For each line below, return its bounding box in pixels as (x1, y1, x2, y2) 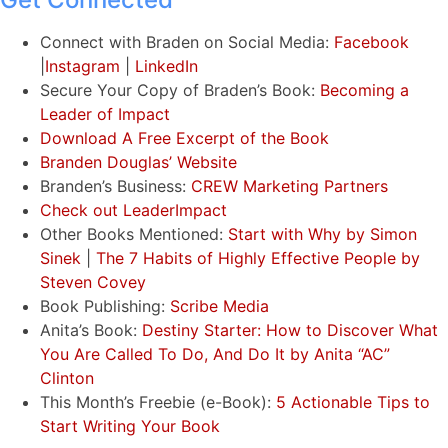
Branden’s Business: (40, 175, 191, 196)
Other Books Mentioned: (40, 223, 228, 244)
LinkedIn (135, 55, 198, 76)
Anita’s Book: (40, 319, 142, 340)
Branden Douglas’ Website (40, 151, 237, 172)
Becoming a (320, 79, 409, 100)
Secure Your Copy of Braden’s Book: (40, 79, 320, 100)
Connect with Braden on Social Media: (40, 31, 334, 52)
